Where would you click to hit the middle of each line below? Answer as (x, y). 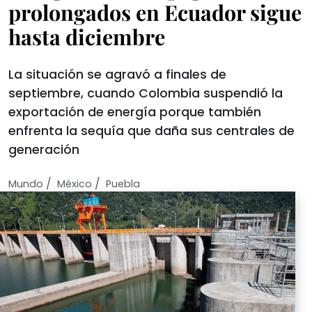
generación (44, 150)
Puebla (123, 184)
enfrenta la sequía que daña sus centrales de (151, 131)
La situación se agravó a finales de (117, 75)
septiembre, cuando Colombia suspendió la (146, 93)
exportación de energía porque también (135, 112)
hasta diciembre (87, 37)
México (75, 184)
